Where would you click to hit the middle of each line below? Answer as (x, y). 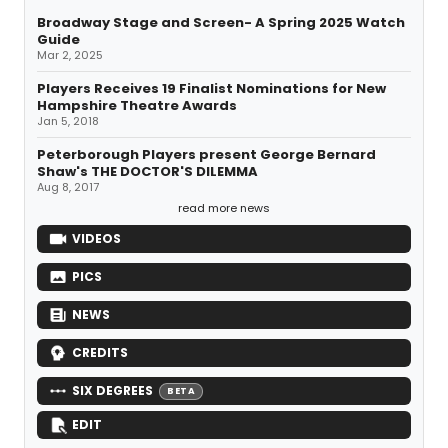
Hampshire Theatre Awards (137, 106)
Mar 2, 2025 (70, 55)
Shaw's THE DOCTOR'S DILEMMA (147, 172)
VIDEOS (96, 239)
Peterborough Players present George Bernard (206, 155)
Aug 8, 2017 (68, 187)
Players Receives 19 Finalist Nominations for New (211, 89)
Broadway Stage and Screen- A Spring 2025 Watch (221, 23)
